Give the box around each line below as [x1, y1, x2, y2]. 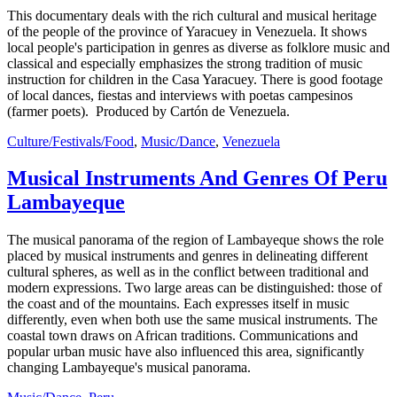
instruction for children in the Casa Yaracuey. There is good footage [7, 71, 383, 87]
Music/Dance [141, 133, 215, 149]
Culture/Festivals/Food [7, 133, 134, 149]
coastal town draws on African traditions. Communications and [7, 328, 358, 344]
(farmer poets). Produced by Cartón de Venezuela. [7, 103, 290, 119]
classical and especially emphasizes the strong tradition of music [7, 55, 362, 71]
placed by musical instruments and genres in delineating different [7, 248, 368, 264]
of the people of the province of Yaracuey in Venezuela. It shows [7, 23, 367, 39]
